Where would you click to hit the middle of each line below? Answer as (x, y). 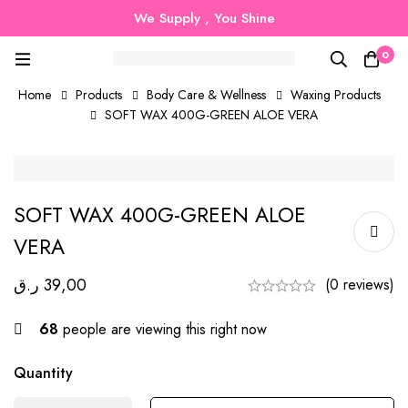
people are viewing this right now (163, 330)
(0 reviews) (360, 285)
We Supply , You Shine (204, 18)
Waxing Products (335, 95)
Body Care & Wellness (206, 95)
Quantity (43, 373)
